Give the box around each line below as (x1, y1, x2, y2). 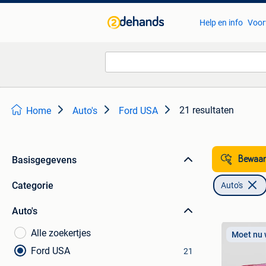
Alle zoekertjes (31, 227, 91, 239)
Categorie (12, 180, 53, 191)
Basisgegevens (12, 154, 77, 166)
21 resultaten (179, 104, 234, 116)
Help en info (199, 18, 243, 27)
